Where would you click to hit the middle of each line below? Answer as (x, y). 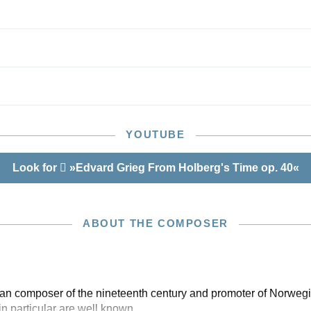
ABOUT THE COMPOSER (155, 223)
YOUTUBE (155, 134)
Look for (36, 168)
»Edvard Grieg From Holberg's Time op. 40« (183, 168)
